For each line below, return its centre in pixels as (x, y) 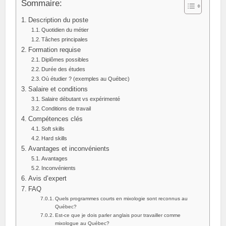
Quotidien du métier (65, 30)
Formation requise (54, 50)
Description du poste (58, 20)
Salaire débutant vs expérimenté (81, 99)
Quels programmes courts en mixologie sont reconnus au (122, 199)
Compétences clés (55, 119)
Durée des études (64, 69)
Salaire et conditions (58, 89)
